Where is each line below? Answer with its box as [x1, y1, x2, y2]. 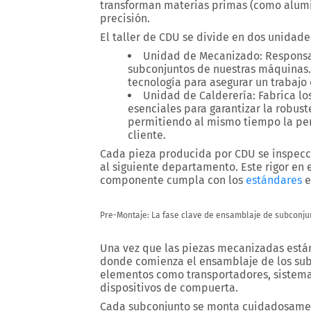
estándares [246, 174, 302, 187]
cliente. [128, 128, 166, 142]
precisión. [100, 12, 150, 25]
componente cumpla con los [100, 174, 246, 187]
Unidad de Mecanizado [143, 49, 260, 62]
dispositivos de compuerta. [100, 281, 238, 294]
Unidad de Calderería [143, 89, 253, 102]
